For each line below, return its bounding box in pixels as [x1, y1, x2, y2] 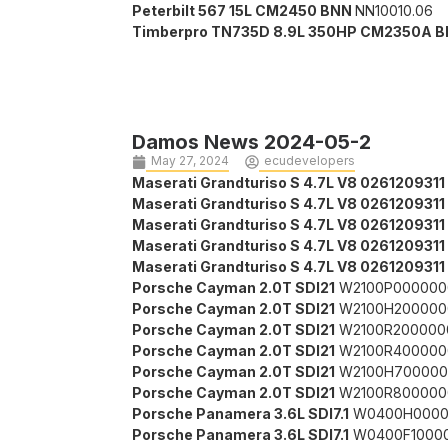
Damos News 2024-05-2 [132, 130, 371, 155]
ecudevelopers [264, 153, 355, 169]
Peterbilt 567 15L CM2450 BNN [132, 2, 355, 20]
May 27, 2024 [151, 153, 229, 169]
